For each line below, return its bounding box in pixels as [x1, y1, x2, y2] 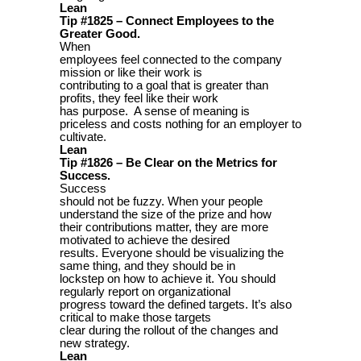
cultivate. [60, 130, 106, 143]
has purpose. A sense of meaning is [60, 104, 250, 118]
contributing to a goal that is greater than [60, 78, 268, 92]
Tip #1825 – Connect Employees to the [60, 14, 274, 27]
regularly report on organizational [60, 284, 230, 298]
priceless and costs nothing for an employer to [60, 117, 301, 131]
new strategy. [60, 336, 130, 350]
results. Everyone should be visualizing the [60, 246, 284, 259]
